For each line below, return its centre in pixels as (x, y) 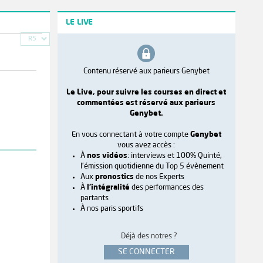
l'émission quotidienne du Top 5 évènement (152, 166)
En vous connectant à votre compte (131, 134)
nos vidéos (107, 156)
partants (94, 198)
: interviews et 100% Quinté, (174, 156)
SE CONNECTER (146, 252)
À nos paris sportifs (112, 208)
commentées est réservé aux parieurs (146, 103)
